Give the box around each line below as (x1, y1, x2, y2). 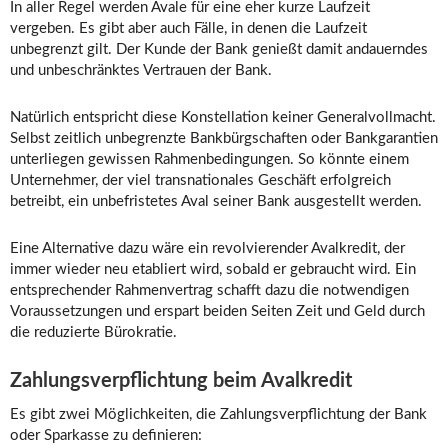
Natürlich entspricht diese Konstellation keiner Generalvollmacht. (10, 110, 436, 126)
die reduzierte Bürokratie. (10, 325, 177, 341)
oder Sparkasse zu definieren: (10, 428, 202, 444)
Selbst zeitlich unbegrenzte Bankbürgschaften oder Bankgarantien (10, 131, 438, 147)
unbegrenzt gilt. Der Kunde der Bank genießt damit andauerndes (10, 42, 428, 58)
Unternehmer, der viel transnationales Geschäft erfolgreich (10, 173, 391, 189)
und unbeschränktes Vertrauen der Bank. (10, 63, 272, 79)
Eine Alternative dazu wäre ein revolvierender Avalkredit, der (10, 241, 405, 257)
